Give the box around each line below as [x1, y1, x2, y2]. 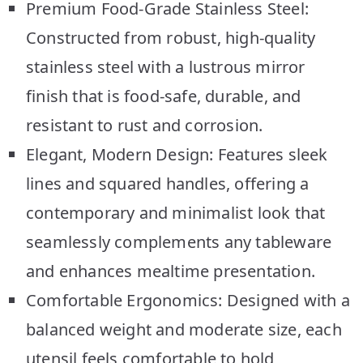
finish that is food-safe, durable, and [26, 84, 301, 107]
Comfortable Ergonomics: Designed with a [26, 288, 350, 311]
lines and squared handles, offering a [26, 172, 310, 194]
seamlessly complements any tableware [26, 230, 332, 253]
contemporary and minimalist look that [26, 201, 326, 224]
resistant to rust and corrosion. [26, 113, 263, 136]
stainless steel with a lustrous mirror [26, 55, 305, 78]
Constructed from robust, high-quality [26, 26, 316, 49]
